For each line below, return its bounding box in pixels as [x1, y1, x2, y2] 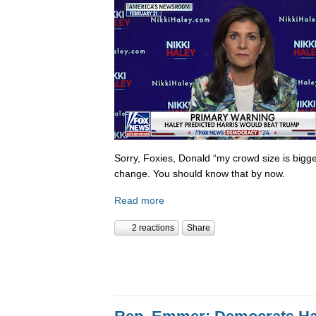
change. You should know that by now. [114, 168, 285, 180]
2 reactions [132, 222, 174, 233]
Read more [114, 195, 164, 207]
